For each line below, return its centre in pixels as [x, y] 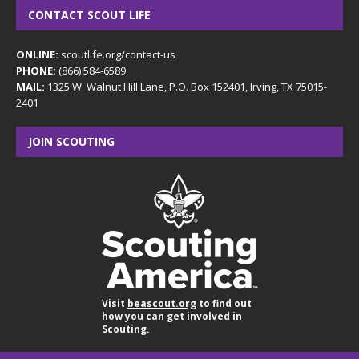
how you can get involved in [171, 316]
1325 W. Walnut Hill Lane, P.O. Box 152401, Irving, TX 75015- [186, 86]
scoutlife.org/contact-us [117, 54]
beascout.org [161, 303]
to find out [224, 303]
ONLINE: [37, 54]
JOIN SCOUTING [71, 141]
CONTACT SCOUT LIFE [89, 14]
